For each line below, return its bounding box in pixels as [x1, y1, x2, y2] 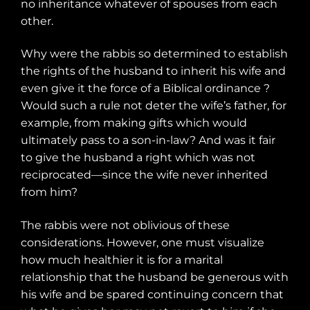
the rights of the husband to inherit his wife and [21, 64, 286, 78]
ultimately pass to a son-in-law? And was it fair [21, 134, 275, 147]
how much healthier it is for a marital [21, 253, 223, 266]
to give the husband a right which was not [21, 151, 255, 165]
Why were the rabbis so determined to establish [21, 47, 288, 61]
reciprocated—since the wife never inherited [21, 168, 268, 182]
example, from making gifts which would [21, 116, 247, 130]
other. [21, 14, 53, 28]
